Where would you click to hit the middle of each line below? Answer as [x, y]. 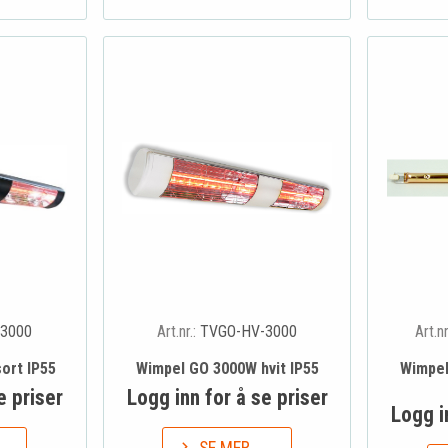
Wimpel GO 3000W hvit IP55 [227, 368]
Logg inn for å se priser [227, 397]
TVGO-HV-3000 [248, 331]
